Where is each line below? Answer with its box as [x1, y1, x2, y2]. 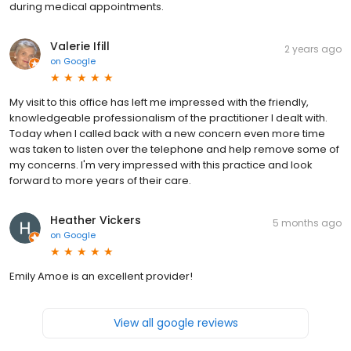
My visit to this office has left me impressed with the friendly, [9, 95, 309, 110]
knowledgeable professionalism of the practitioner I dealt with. [9, 110, 327, 126]
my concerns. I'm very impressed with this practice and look [9, 157, 313, 173]
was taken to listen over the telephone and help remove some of [9, 142, 339, 157]
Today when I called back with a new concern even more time [9, 126, 325, 142]
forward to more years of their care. [9, 173, 191, 189]
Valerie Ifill [50, 38, 110, 55]
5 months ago [273, 216, 342, 230]
